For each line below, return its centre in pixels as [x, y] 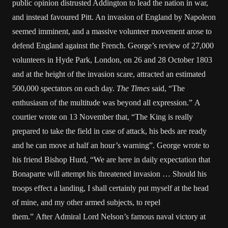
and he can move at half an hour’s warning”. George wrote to [111, 145]
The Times [133, 88]
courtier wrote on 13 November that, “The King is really [103, 117]
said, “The [167, 88]
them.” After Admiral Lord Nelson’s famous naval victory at [109, 217]
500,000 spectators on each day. [64, 88]
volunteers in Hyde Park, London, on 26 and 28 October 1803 [112, 60]
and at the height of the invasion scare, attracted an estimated [109, 74]
